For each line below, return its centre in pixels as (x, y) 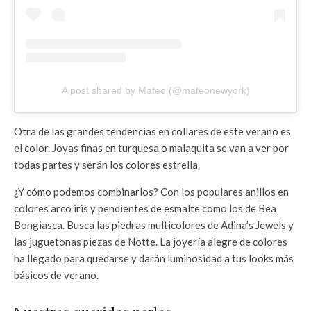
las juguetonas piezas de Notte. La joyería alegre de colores (151, 241)
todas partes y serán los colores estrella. (107, 164)
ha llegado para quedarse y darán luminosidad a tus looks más (154, 258)
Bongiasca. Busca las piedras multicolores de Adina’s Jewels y (154, 225)
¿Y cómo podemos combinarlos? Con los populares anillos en (151, 191)
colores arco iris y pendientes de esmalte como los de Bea (145, 208)
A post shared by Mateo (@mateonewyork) (155, 90)
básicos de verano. (56, 275)
